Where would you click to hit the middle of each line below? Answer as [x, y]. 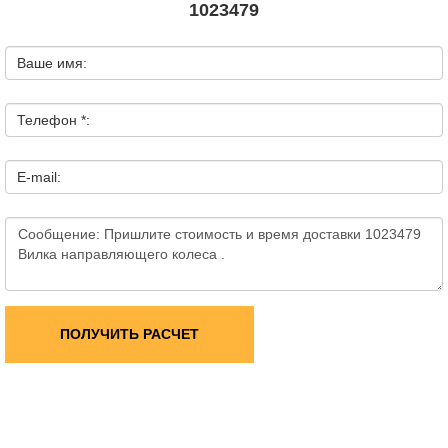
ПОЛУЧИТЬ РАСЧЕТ [129, 334]
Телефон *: [53, 120]
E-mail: [39, 177]
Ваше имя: [52, 63]
